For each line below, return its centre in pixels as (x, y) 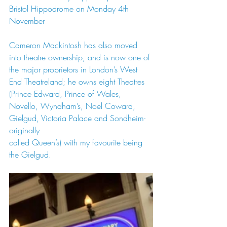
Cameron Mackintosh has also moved (74, 45)
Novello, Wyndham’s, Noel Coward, (73, 106)
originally (24, 130)
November (27, 21)
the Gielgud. (30, 155)
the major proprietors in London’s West (74, 69)
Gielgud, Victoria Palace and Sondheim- (77, 118)
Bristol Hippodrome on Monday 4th (70, 9)
